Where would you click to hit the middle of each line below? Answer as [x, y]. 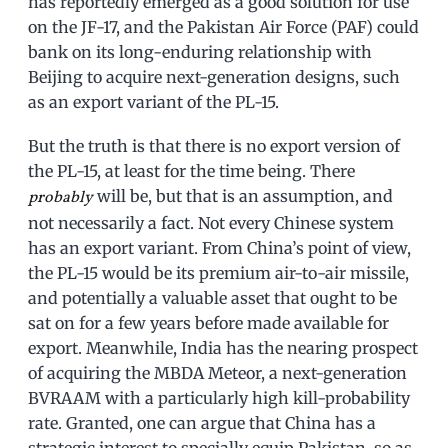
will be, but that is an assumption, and [243, 195]
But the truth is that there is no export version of [214, 145]
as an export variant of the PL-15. [153, 101]
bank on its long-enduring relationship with [200, 51]
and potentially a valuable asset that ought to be [212, 297]
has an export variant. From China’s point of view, [219, 247]
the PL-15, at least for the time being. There [191, 170]
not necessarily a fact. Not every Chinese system [211, 222]
